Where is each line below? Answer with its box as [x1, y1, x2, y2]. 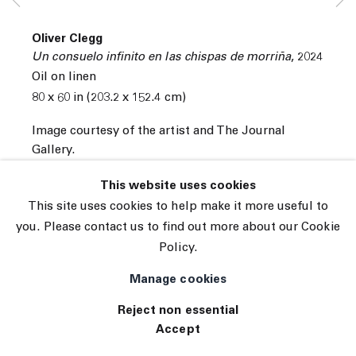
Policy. [159, 242, 197, 254]
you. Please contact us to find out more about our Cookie [16, 222, 340, 234]
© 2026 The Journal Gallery [17, 72, 172, 84]
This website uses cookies [99, 180, 257, 192]
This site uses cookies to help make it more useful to [27, 201, 329, 213]
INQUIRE [32, 176, 87, 188]
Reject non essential [118, 305, 238, 317]
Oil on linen [32, 72, 97, 84]
